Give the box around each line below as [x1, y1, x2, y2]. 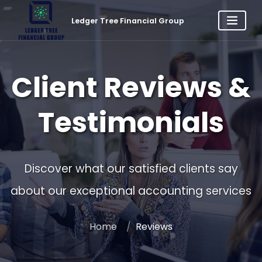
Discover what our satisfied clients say [24, 161, 238, 177]
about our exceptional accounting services [11, 183, 251, 199]
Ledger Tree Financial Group [71, 15, 184, 26]
